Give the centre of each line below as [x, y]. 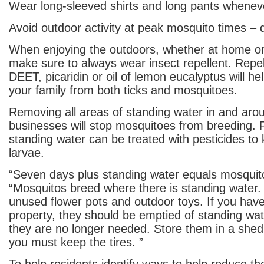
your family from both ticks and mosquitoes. [123, 90]
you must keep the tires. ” [76, 242]
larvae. [27, 153]
